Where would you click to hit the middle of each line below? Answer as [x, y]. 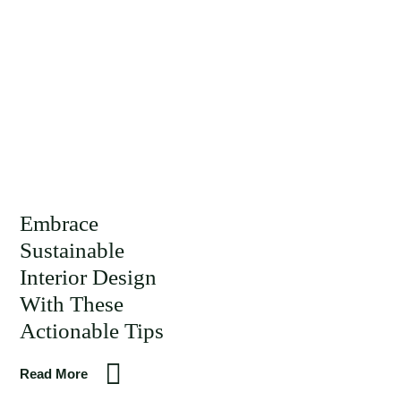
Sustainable [72, 250]
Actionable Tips [92, 331]
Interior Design [88, 277]
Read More [54, 374]
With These [72, 304]
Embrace [59, 223]
